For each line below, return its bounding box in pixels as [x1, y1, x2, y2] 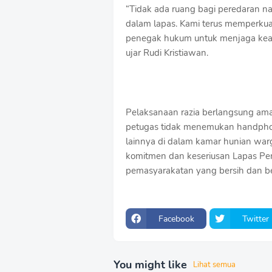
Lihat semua [193, 259, 236, 271]
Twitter [242, 212, 269, 225]
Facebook [158, 212, 194, 225]
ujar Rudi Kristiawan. [126, 47, 208, 59]
